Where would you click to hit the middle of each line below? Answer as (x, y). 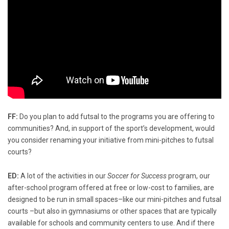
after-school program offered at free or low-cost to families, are (111, 187)
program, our (188, 176)
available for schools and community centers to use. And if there (111, 223)
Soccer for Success (137, 176)
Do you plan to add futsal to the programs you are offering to (116, 116)
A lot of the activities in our (64, 176)
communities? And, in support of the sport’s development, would (111, 128)
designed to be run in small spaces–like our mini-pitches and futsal (114, 199)
